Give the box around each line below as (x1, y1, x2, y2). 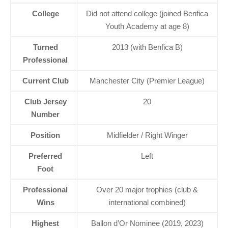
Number (31, 109, 60, 119)
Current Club (22, 76, 69, 85)
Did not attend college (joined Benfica (86, 9, 208, 18)
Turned (33, 42, 58, 51)
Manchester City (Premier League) (90, 76, 205, 85)
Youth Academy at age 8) (105, 21, 189, 31)
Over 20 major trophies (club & (96, 185, 198, 194)
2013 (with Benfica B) (111, 42, 183, 51)
